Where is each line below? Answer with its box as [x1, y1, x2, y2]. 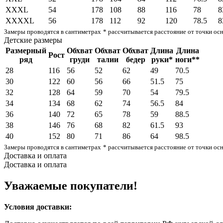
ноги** [175, 55, 200, 64]
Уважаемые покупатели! [4, 179, 140, 192]
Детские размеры [4, 35, 62, 44]
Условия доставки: [4, 202, 72, 211]
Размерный [5, 46, 46, 55]
